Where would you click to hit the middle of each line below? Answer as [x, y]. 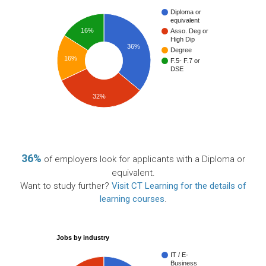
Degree [181, 50]
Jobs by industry [83, 238]
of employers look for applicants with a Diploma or [143, 159]
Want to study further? [66, 186]
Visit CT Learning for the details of [179, 186]
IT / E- [179, 255]
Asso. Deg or [189, 31]
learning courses [132, 199]
